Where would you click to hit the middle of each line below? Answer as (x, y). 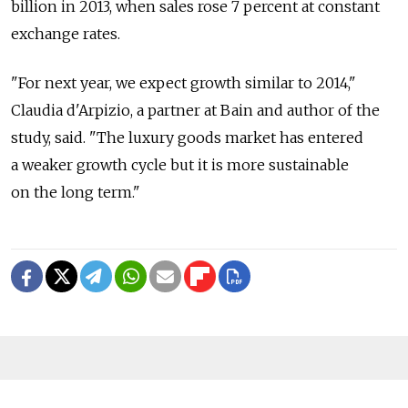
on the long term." (76, 192)
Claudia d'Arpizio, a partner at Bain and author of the (195, 110)
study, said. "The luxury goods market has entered (187, 137)
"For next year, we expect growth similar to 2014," (184, 82)
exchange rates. (66, 33)
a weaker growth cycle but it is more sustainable (180, 164)
